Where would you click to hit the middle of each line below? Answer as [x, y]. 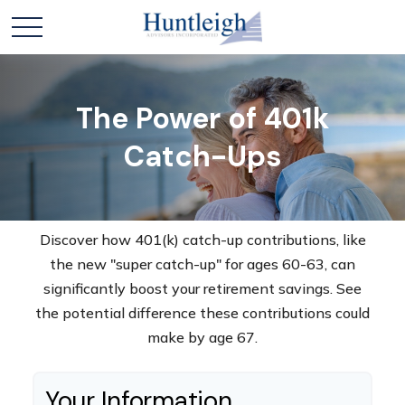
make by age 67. [202, 337]
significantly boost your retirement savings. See [202, 288]
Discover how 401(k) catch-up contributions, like [202, 240]
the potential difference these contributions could [202, 313]
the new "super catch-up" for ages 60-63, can [202, 264]
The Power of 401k [202, 118]
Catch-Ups [202, 156]
